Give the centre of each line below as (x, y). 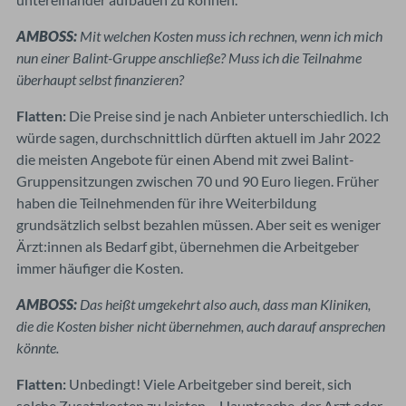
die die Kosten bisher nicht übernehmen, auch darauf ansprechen (201, 325)
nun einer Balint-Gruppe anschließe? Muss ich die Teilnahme (189, 57)
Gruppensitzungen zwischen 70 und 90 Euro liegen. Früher (198, 180)
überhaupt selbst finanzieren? (100, 79)
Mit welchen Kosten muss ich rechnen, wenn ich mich (231, 35)
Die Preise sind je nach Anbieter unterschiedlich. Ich (227, 115)
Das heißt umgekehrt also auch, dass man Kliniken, (225, 304)
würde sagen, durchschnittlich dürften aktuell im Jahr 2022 (198, 137)
